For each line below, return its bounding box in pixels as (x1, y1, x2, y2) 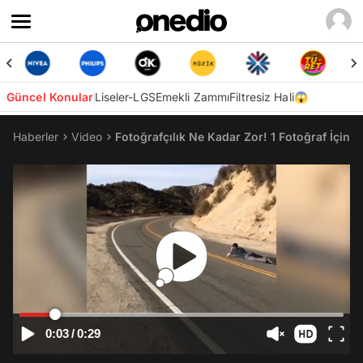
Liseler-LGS (94, 90, 156, 104)
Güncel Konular (6, 90, 94, 104)
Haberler (13, 130, 58, 143)
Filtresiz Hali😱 (229, 90, 308, 104)
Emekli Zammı (155, 90, 230, 104)
